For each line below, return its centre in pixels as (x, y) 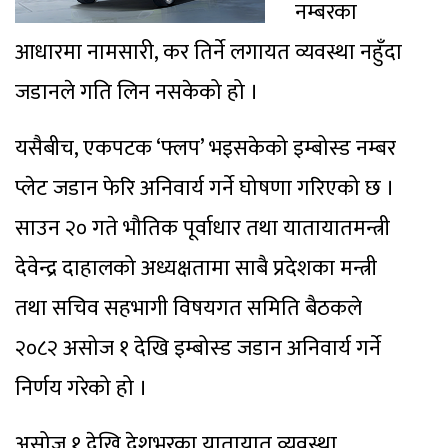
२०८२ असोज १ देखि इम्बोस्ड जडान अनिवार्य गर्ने (198, 349)
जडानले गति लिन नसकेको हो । (137, 93)
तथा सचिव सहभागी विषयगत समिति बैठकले (188, 309)
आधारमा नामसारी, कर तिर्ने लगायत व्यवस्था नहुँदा (208, 53)
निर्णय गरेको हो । (81, 389)
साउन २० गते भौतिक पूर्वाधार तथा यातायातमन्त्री (202, 229)
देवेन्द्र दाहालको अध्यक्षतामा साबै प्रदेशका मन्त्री (196, 269)
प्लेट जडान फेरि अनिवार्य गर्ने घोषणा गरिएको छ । (205, 189)
